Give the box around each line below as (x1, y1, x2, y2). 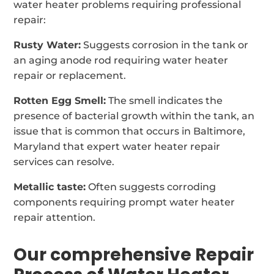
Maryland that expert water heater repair (13, 140, 221, 152)
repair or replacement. (13, 69, 127, 81)
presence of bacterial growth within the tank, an (13, 109, 255, 122)
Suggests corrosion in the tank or (81, 39, 249, 51)
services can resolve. (13, 155, 115, 168)
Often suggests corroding (86, 180, 217, 193)
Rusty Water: (13, 39, 81, 51)
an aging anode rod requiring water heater (13, 54, 229, 66)
